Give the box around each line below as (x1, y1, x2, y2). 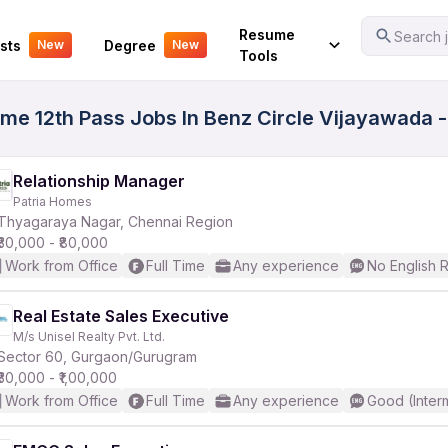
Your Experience (14, 22, 130, 41)
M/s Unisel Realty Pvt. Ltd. (13, 329, 165, 344)
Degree (103, 36, 156, 54)
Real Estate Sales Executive (13, 306, 229, 326)
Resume (238, 26, 295, 43)
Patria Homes (13, 194, 92, 209)
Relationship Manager (13, 171, 185, 191)
